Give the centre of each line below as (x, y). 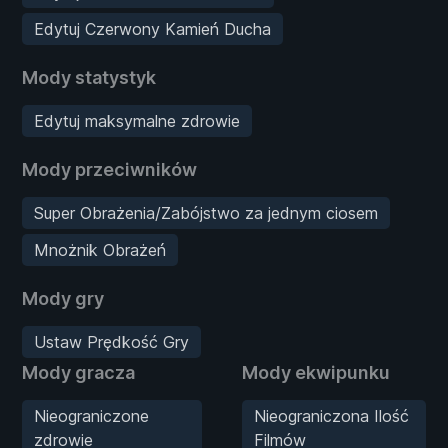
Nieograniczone (91, 415)
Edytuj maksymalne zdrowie (137, 120)
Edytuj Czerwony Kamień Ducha (152, 28)
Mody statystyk (89, 77)
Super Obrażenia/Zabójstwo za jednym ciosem (206, 212)
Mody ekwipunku (316, 372)
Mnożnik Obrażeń (100, 249)
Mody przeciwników (109, 169)
